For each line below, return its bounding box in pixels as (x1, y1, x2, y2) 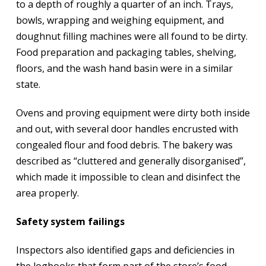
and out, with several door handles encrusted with (15, 122, 238, 135)
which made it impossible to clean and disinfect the (15, 170, 240, 183)
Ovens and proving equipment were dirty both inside (15, 106, 250, 119)
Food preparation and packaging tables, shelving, (15, 45, 236, 59)
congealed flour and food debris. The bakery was (15, 138, 233, 151)
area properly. (15, 186, 79, 199)
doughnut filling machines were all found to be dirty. (15, 29, 248, 43)
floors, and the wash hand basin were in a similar (15, 61, 233, 75)
